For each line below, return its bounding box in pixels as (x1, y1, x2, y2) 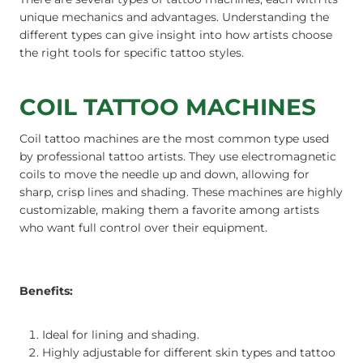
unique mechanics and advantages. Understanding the (19, 9, 329, 24)
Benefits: (19, 283, 73, 298)
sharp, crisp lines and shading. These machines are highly (19, 184, 343, 199)
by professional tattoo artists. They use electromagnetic (19, 148, 336, 164)
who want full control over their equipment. (19, 220, 267, 235)
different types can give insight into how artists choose (19, 27, 332, 42)
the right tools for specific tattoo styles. (19, 45, 244, 60)
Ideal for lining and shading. (42, 327, 199, 342)
